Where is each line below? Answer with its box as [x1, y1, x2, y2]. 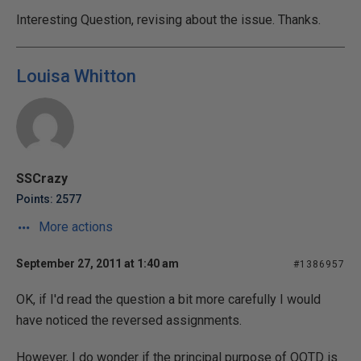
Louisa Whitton [16, 66, 136, 86]
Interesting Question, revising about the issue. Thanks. [16, 12, 321, 27]
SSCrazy [16, 171, 68, 186]
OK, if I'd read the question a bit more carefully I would [16, 292, 321, 307]
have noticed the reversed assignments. [16, 313, 242, 328]
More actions [35, 219, 113, 234]
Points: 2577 [16, 193, 81, 205]
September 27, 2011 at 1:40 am [16, 257, 179, 270]
